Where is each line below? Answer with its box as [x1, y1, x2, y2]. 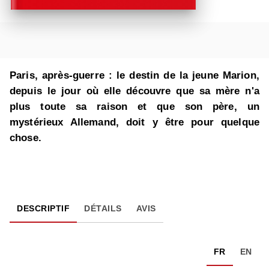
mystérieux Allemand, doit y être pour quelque [10, 116, 259, 128]
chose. [10, 132, 41, 144]
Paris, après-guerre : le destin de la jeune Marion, [10, 70, 259, 82]
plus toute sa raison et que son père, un [10, 101, 259, 113]
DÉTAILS [84, 204, 122, 214]
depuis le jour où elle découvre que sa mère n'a [10, 85, 259, 97]
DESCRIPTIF [17, 204, 70, 214]
